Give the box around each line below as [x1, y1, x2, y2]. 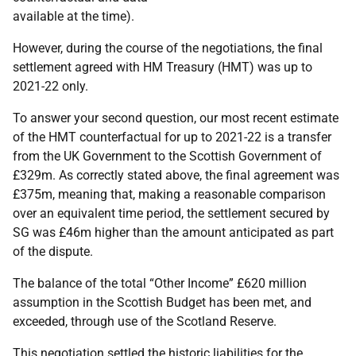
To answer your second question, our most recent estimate [13, 110, 339, 126]
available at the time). [13, 9, 134, 24]
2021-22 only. [13, 79, 88, 94]
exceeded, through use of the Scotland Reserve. [13, 314, 277, 329]
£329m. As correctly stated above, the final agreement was [13, 168, 339, 183]
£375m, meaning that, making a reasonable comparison [13, 187, 326, 202]
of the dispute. [13, 244, 93, 259]
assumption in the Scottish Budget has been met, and [13, 295, 311, 310]
